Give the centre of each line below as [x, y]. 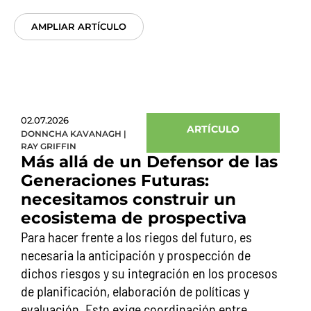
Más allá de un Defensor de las [149, 162]
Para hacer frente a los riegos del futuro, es [136, 237]
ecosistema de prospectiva [134, 218]
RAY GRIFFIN [49, 146]
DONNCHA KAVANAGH [71, 134]
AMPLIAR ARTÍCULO [79, 26]
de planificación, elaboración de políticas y [135, 291]
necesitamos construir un [128, 199]
